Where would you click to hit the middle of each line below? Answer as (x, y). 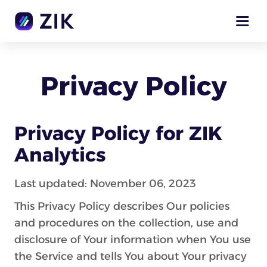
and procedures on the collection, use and (126, 223)
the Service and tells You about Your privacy (131, 256)
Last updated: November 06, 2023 (105, 184)
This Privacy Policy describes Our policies (122, 206)
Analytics (60, 155)
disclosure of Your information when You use (133, 240)
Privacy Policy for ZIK (118, 133)
